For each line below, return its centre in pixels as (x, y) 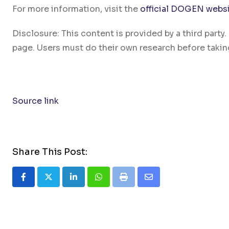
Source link (36, 101)
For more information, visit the (76, 9)
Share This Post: (50, 152)
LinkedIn (90, 183)
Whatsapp (119, 183)
